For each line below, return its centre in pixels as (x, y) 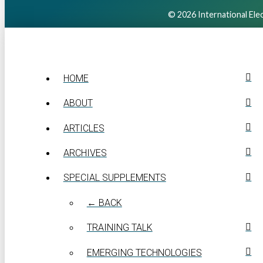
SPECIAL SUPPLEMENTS (114, 178)
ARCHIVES (85, 153)
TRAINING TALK (119, 228)
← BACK (104, 203)
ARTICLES (84, 128)
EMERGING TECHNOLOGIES (144, 252)
